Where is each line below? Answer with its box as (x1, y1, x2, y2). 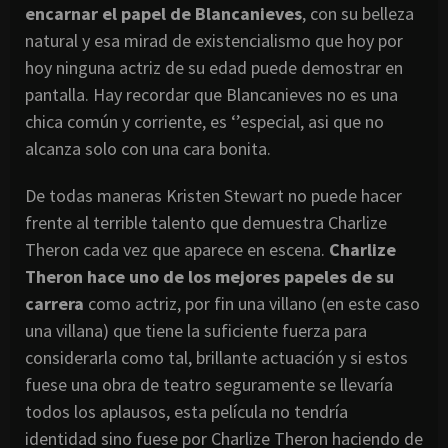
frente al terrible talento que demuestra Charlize (25, 211, 387, 235)
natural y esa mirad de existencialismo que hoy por (25, 29, 403, 53)
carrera (25, 292, 84, 316)
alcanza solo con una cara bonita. (25, 137, 271, 161)
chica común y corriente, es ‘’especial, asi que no (25, 110, 384, 134)
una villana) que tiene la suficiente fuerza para (25, 319, 367, 343)
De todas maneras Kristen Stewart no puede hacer (25, 184, 402, 208)
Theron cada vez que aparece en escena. (25, 238, 329, 262)
